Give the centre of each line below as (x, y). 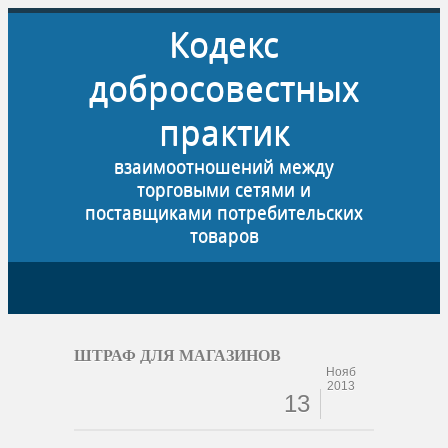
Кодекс (224, 45)
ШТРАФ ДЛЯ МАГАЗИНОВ (177, 355)
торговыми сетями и (224, 189)
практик (224, 133)
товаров (224, 235)
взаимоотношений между (224, 166)
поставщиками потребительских (224, 212)
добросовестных (224, 89)
